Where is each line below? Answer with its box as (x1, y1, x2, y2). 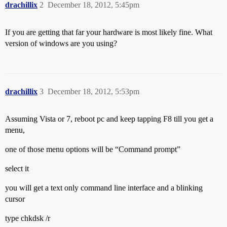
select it (5, 164, 29, 173)
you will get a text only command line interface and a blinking (5, 183, 203, 192)
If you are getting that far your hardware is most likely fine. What (5, 28, 212, 36)
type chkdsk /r (5, 214, 50, 222)
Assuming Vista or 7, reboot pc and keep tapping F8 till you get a (5, 115, 213, 123)
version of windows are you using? (5, 39, 117, 48)
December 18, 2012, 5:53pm (48, 87, 139, 96)
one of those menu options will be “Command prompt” (5, 145, 180, 154)
